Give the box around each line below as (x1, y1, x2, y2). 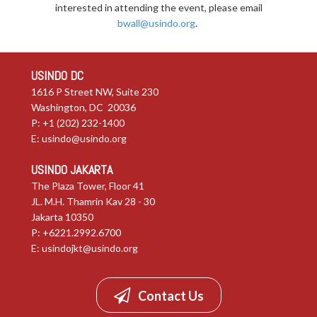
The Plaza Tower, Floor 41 (31, 180, 144, 192)
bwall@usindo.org (117, 17, 195, 30)
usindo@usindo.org (42, 132, 127, 145)
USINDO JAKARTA (31, 161, 113, 178)
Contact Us (137, 287, 204, 304)
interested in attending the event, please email (54, 1, 263, 14)
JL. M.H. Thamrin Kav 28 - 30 (31, 195, 155, 208)
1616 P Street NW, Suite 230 (31, 86, 158, 98)
